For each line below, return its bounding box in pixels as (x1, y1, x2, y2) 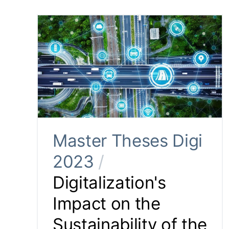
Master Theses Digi (53, 130, 203, 151)
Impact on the (53, 193, 161, 214)
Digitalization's (53, 172, 166, 193)
